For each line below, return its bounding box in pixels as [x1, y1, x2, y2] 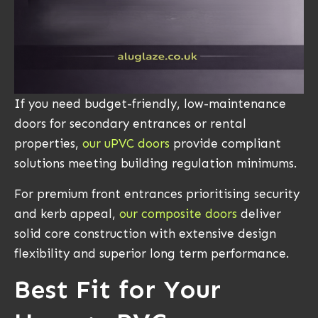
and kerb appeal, [14, 206, 116, 221]
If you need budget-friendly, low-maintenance [14, 97, 286, 111]
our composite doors [116, 206, 237, 221]
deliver [237, 206, 281, 221]
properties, [14, 136, 79, 151]
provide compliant [170, 136, 281, 151]
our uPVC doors [79, 136, 170, 151]
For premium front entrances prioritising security [14, 186, 300, 201]
